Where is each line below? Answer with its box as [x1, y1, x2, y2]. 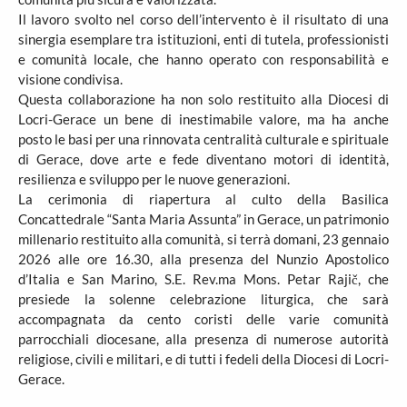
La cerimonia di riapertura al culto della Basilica [18, 191, 389, 207]
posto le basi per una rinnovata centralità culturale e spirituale [18, 131, 389, 147]
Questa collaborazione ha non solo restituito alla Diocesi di [18, 91, 389, 107]
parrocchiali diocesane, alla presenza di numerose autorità [18, 331, 389, 347]
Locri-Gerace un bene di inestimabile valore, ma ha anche [18, 111, 389, 127]
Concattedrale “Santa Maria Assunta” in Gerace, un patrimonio [18, 211, 389, 227]
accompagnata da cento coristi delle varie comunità [18, 311, 389, 327]
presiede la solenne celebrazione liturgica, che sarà [18, 291, 389, 307]
